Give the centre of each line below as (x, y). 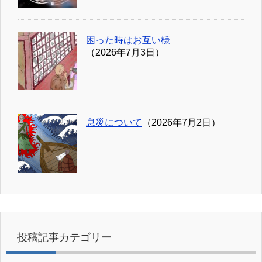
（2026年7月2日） (181, 122)
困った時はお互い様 (128, 40)
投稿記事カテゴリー (64, 237)
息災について (114, 122)
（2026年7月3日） (125, 52)
